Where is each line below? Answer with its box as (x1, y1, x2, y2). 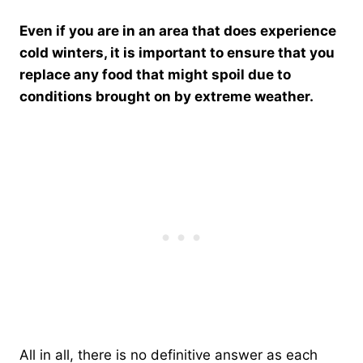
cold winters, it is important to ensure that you (19, 44, 335, 61)
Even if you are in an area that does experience (19, 22, 336, 39)
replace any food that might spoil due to (19, 66, 291, 83)
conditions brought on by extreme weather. (19, 88, 314, 105)
